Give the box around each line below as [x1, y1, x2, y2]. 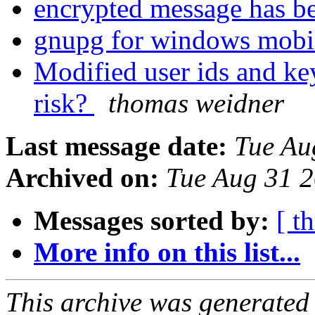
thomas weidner [108, 88, 284, 119]
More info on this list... [34, 237, 300, 268]
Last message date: [6, 131, 227, 162]
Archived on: [6, 162, 159, 193]
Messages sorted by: [34, 205, 269, 236]
